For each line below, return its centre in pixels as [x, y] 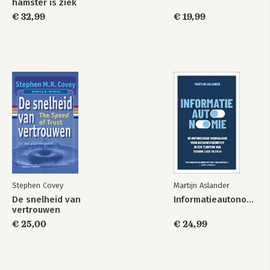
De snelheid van [46, 199]
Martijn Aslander [202, 185]
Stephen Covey [38, 185]
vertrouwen [36, 210]
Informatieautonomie [250, 199]
